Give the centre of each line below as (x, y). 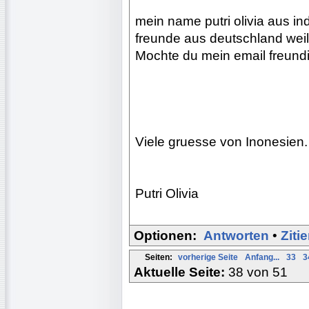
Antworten (236, 235)
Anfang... (262, 257)
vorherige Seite (208, 257)
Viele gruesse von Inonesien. (221, 141)
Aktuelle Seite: (181, 272)
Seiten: (159, 257)
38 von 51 (258, 272)
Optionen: (165, 235)
